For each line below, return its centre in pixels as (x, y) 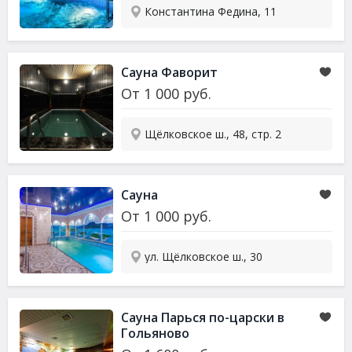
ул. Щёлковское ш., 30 (204, 257)
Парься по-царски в (222, 317)
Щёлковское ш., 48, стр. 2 (213, 134)
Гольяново (156, 333)
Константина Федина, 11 (211, 11)
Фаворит (188, 72)
